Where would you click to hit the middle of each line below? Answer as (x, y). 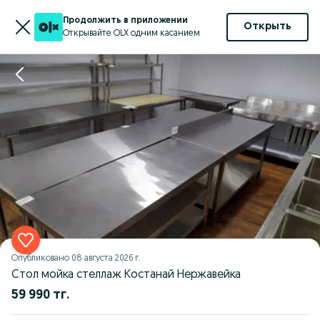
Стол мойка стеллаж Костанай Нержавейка (126, 275)
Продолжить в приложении (125, 20)
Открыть (267, 27)
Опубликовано (41, 259)
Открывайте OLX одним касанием (131, 33)
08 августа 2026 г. (106, 259)
